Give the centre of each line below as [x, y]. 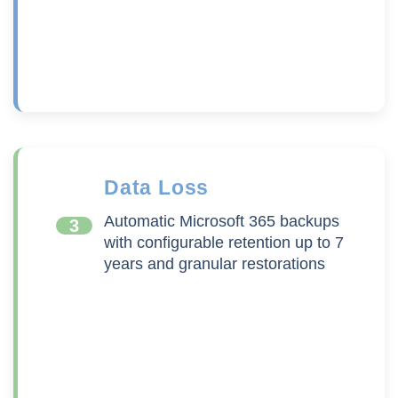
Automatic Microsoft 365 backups [222, 221]
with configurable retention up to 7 [224, 242]
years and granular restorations [215, 263]
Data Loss [157, 187]
